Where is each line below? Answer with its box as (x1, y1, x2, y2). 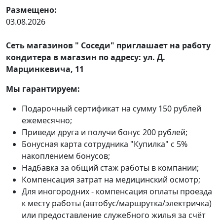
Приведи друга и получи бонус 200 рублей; (22, 127, 187, 138)
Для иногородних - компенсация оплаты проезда (22, 186, 212, 197)
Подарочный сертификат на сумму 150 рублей (22, 103, 201, 114)
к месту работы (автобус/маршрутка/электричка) (22, 198, 212, 209)
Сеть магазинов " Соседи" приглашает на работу (6, 40, 211, 51)
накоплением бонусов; (22, 150, 110, 161)
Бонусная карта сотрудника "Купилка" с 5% (22, 139, 187, 149)
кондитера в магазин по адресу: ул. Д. (6, 52, 165, 63)
